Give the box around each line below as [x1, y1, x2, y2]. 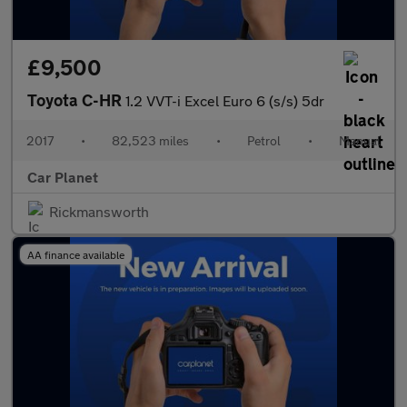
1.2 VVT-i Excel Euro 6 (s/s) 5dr [125, 92, 324, 109]
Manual [339, 133, 381, 148]
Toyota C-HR [27, 90, 125, 110]
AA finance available [27, 248, 124, 261]
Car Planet [27, 168, 98, 185]
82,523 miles [112, 133, 189, 148]
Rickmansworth [49, 203, 149, 220]
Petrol [247, 133, 281, 148]
